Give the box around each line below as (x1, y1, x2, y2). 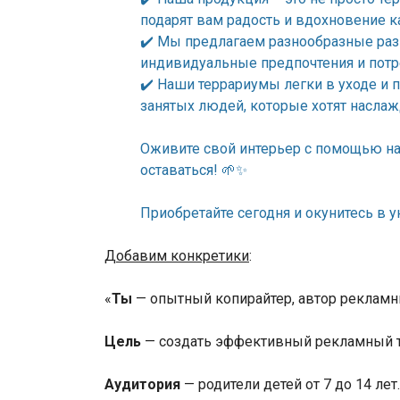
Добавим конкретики (104, 247, 249, 265)
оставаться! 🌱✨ (140, 162, 247, 179)
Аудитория (104, 376, 180, 394)
